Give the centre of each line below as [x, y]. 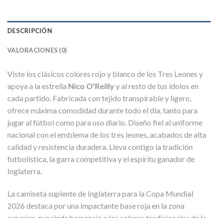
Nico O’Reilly [91, 86]
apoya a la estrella [38, 86]
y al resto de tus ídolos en [156, 86]
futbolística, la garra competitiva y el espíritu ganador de [101, 159]
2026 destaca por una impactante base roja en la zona [96, 206]
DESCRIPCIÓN [30, 31]
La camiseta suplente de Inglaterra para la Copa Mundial [100, 194]
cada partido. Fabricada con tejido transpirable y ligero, [99, 98]
